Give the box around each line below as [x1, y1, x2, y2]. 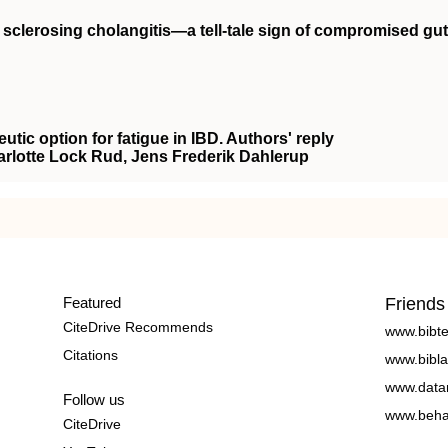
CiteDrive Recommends [62, 319, 213, 335]
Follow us [62, 391, 125, 408]
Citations [62, 347, 118, 363]
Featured [62, 294, 121, 311]
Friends [385, 294, 446, 314]
